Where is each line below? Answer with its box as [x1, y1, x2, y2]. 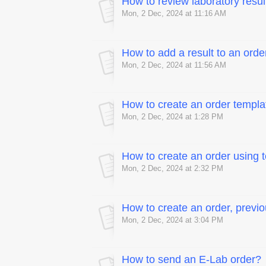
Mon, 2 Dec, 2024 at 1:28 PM [122, 112, 223, 122]
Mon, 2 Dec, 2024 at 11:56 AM [122, 61, 226, 70]
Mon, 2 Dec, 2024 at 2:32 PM [122, 164, 223, 173]
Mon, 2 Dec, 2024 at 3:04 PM [122, 216, 223, 225]
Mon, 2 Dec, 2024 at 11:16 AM [122, 9, 226, 18]
